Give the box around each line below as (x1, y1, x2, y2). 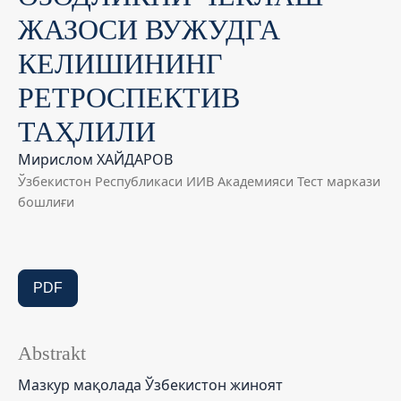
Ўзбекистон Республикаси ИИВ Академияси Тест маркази (18, 172, 380, 190)
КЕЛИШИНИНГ (18, 47, 223, 80)
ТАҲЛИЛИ (18, 115, 156, 148)
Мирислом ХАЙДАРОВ (18, 149, 173, 169)
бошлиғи (18, 192, 74, 210)
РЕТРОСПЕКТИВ (18, 81, 240, 114)
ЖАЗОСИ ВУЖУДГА (18, 13, 280, 46)
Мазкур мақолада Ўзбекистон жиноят (18, 374, 283, 395)
